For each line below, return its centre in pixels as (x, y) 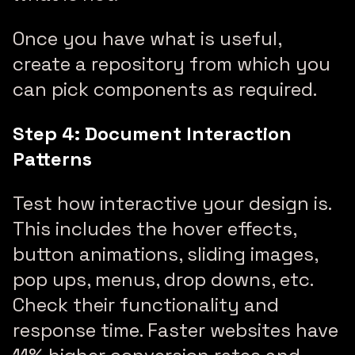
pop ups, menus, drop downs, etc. (163, 280)
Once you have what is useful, (147, 39)
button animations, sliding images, (165, 254)
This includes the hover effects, (155, 229)
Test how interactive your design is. (172, 204)
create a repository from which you (172, 64)
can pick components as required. (165, 90)
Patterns (52, 159)
